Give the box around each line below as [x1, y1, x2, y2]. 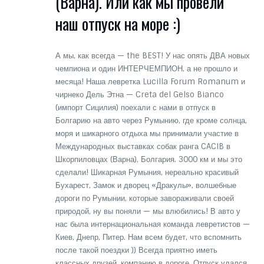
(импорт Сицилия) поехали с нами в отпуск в [55, 102, 216, 113]
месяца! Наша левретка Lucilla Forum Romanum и [55, 76, 245, 87]
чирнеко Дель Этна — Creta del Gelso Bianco [55, 89, 224, 100]
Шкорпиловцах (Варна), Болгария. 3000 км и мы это [55, 154, 242, 164]
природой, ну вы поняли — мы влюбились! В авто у [55, 206, 240, 216]
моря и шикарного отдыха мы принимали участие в [55, 128, 239, 138]
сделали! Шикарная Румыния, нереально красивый [55, 167, 239, 177]
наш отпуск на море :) [55, 11, 180, 35]
